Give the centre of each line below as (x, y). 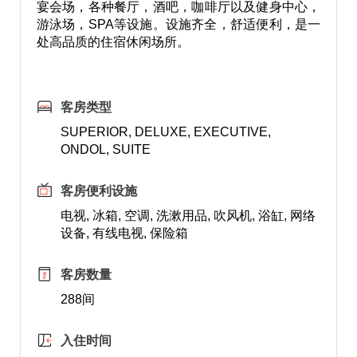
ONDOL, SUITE (105, 149)
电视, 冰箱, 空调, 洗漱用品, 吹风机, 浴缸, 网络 (188, 216)
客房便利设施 (98, 191)
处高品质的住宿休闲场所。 (113, 42)
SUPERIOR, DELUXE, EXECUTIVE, (165, 132)
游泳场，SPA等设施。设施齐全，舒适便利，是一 (178, 24)
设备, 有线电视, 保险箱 (124, 233)
